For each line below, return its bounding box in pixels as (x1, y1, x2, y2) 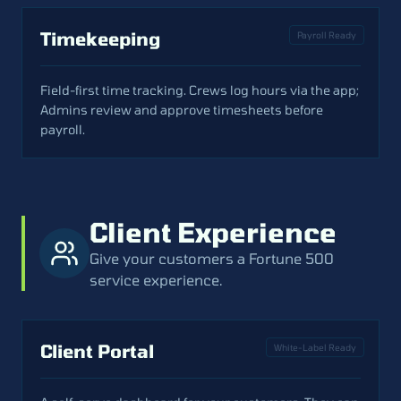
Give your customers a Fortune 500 (90, 250, 334, 267)
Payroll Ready (297, 30, 356, 40)
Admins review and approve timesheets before (40, 102, 323, 117)
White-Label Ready (274, 342, 356, 353)
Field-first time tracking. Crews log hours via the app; (40, 82, 359, 98)
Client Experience (90, 216, 337, 248)
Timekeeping (40, 28, 160, 49)
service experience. (90, 271, 223, 288)
